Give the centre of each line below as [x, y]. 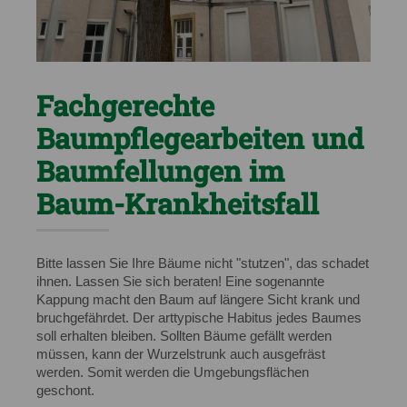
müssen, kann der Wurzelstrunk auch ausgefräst [181, 355]
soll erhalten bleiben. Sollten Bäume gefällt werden [184, 337]
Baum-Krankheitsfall [178, 204]
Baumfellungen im [160, 171]
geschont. [67, 391]
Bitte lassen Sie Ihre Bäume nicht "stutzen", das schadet [203, 264]
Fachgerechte [125, 106]
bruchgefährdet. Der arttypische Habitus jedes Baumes [199, 318]
